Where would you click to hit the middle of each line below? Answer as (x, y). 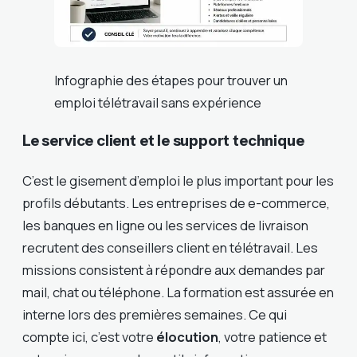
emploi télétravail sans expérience (158, 103)
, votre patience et (273, 337)
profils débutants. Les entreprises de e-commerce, (176, 203)
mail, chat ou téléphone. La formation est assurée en (178, 292)
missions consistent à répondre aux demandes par (174, 270)
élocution (187, 337)
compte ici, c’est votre (89, 337)
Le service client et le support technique (163, 141)
